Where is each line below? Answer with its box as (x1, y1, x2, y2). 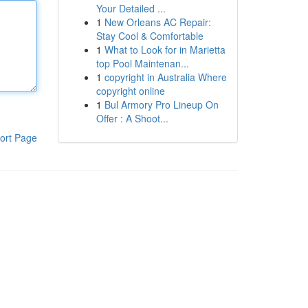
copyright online (96, 84, 165, 98)
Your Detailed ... (96, 1, 166, 15)
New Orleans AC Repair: (104, 15, 211, 29)
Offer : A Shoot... (96, 111, 168, 125)
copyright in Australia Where (104, 70, 227, 84)
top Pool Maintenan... (96, 56, 189, 70)
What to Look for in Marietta (104, 43, 225, 56)
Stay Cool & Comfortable (96, 29, 203, 43)
